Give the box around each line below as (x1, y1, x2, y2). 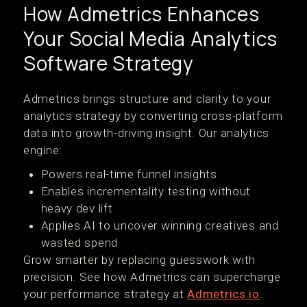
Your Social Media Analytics (23, 25, 278, 51)
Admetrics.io (187, 287, 260, 301)
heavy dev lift (40, 201, 113, 215)
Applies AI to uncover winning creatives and (40, 219, 279, 232)
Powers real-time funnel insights (40, 167, 217, 181)
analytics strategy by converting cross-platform (23, 109, 283, 123)
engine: (23, 143, 62, 157)
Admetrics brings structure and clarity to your (23, 92, 271, 106)
